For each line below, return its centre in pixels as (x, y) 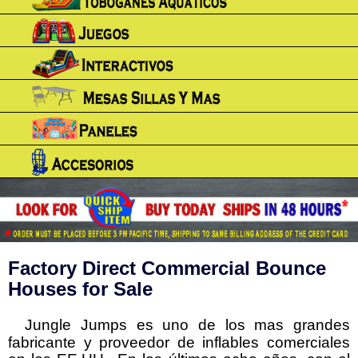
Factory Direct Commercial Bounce (167, 268)
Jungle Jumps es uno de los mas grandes (188, 324)
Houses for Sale (80, 288)
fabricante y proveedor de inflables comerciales (179, 342)
